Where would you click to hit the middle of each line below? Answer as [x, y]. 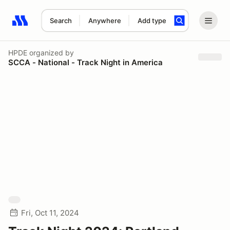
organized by [51, 52]
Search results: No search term [72, 26]
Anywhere [104, 21]
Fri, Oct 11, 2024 [50, 213]
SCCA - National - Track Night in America [85, 62]
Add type [152, 21]
